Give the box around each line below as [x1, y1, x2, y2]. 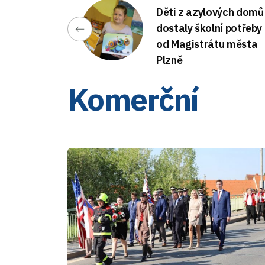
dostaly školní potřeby [156, 21, 263, 35]
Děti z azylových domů [156, 5, 264, 19]
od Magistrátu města [156, 37, 258, 51]
